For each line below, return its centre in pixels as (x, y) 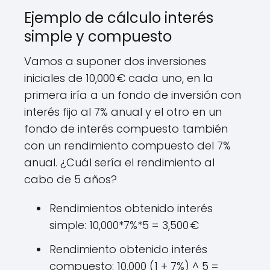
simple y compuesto (98, 36)
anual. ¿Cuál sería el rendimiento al (119, 162)
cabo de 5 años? (71, 179)
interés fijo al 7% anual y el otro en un (123, 112)
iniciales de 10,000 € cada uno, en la (119, 78)
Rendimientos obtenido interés (131, 208)
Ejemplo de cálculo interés (119, 18)
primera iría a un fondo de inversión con (133, 95)
